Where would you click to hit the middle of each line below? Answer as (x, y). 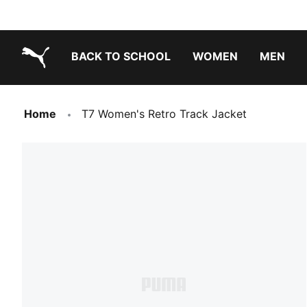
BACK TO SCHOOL (121, 56)
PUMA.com (50, 79)
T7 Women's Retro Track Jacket (164, 114)
